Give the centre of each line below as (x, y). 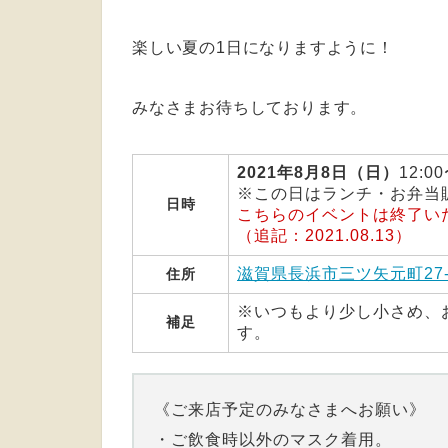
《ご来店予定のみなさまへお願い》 (290, 409)
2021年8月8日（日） (318, 172)
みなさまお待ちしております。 (250, 107)
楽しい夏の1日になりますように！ (263, 47)
